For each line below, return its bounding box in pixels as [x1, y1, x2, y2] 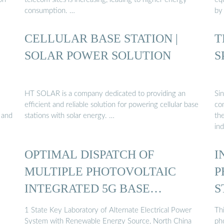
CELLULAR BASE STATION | [24, 31, 178, 45]
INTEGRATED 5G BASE [24, 181, 150, 195]
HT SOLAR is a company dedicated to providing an [24, 90, 185, 98]
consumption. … [24, 6, 75, 14]
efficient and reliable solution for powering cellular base [24, 101, 198, 109]
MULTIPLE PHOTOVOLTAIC [24, 164, 176, 178]
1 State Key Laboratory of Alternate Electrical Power [24, 206, 191, 214]
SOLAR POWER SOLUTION [24, 48, 171, 62]
